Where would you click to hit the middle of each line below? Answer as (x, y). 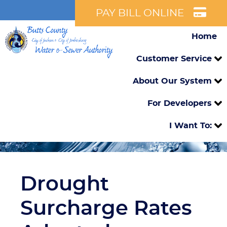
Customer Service (174, 59)
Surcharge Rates (106, 209)
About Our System (172, 81)
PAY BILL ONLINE (140, 13)
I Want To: (191, 126)
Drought (65, 184)
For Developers (180, 103)
